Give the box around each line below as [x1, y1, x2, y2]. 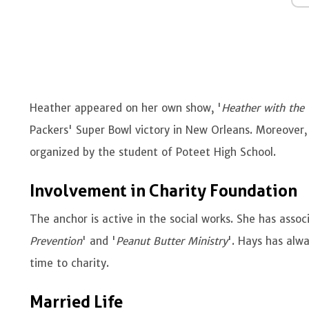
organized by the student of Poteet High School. [30, 146, 280, 159]
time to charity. [30, 257, 113, 270]
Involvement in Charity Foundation [30, 181, 298, 201]
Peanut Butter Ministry [116, 235, 228, 248]
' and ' [82, 235, 117, 248]
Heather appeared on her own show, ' [30, 101, 222, 114]
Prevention [30, 235, 83, 248]
